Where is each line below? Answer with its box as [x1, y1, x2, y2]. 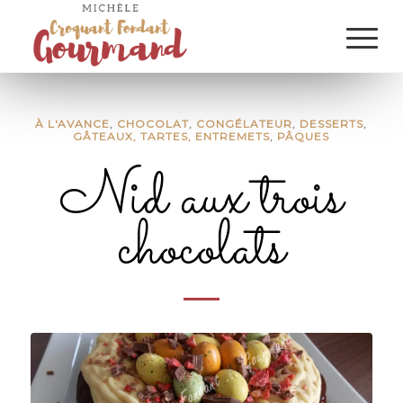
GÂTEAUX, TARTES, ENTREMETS [73, 130, 271, 143]
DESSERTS [300, 117, 364, 130]
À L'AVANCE [35, 117, 111, 130]
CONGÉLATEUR [196, 117, 293, 130]
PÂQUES [277, 130, 330, 143]
